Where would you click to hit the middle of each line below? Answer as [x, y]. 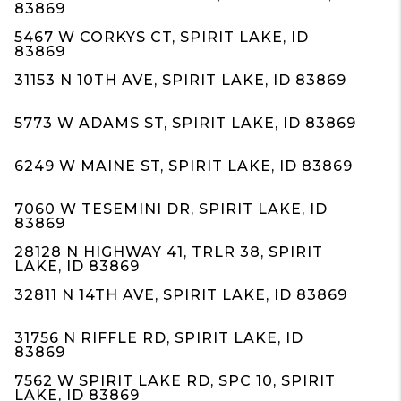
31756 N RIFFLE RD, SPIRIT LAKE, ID [159, 338]
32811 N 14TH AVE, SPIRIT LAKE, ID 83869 [181, 295]
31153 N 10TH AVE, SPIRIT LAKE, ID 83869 [180, 80]
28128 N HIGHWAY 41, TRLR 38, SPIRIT [169, 252]
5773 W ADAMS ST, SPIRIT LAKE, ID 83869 [185, 123]
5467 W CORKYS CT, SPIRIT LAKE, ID [162, 37]
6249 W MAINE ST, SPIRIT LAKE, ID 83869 [183, 166]
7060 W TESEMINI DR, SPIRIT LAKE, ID [171, 209]
